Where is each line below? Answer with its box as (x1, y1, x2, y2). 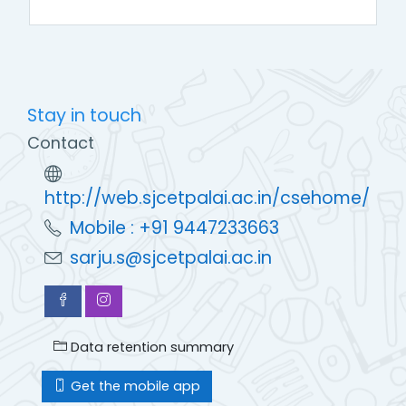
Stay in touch (27, 102, 141, 129)
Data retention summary (67, 337, 234, 356)
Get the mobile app (67, 376, 200, 395)
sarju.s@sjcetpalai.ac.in (70, 245, 273, 270)
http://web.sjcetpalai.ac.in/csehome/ (44, 186, 371, 211)
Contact (27, 131, 94, 155)
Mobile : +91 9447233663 (70, 215, 280, 240)
